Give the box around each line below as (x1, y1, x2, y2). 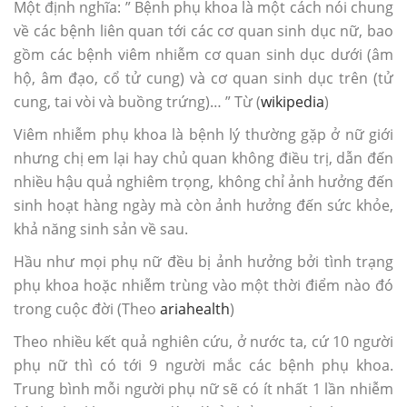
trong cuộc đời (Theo (14, 298, 160, 319)
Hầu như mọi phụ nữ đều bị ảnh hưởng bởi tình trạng (14, 251, 393, 272)
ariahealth (160, 298, 230, 319)
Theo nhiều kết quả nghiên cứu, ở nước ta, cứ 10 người (14, 331, 393, 352)
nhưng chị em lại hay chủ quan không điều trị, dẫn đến (14, 147, 393, 168)
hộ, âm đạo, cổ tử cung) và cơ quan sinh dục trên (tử (14, 67, 393, 88)
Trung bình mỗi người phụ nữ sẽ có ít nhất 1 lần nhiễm (14, 378, 393, 399)
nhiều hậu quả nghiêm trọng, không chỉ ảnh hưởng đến (14, 171, 393, 192)
